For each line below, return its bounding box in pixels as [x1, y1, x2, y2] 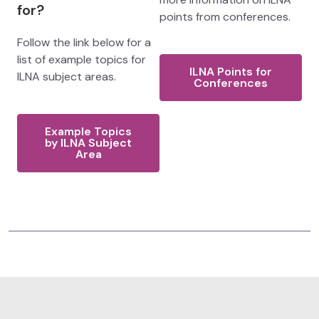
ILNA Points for [189, 64, 272, 80]
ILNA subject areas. [17, 69, 116, 85]
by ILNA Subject [45, 135, 132, 151]
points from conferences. [159, 9, 291, 25]
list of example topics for [17, 52, 146, 68]
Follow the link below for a [17, 35, 151, 51]
